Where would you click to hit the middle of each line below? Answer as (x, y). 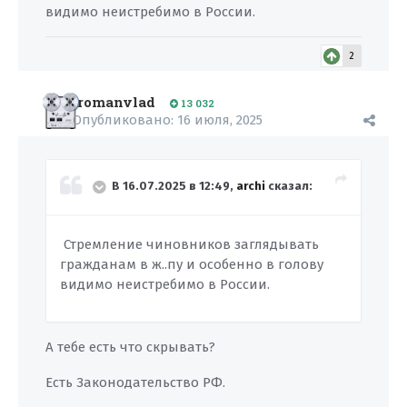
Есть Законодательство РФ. (137, 382)
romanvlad (116, 102)
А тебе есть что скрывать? (132, 347)
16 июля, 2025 (220, 120)
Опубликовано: (125, 120)
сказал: (289, 186)
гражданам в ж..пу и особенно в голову (194, 264)
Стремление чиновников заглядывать (189, 244)
